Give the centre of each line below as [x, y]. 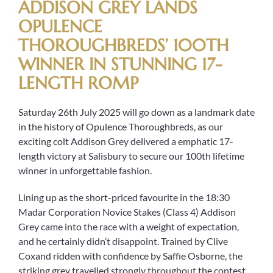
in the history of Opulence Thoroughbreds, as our [121, 127]
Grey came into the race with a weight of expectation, [129, 227]
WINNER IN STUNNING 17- [120, 65]
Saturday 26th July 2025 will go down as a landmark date [136, 112]
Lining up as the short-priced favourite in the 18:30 [124, 197]
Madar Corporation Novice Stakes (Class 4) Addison [127, 212]
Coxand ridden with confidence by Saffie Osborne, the [130, 256]
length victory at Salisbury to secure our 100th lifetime [131, 156]
